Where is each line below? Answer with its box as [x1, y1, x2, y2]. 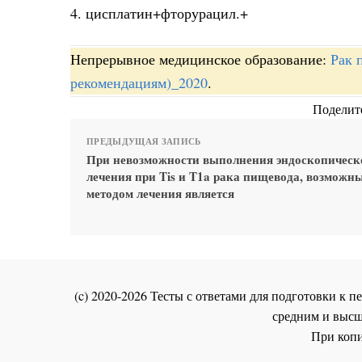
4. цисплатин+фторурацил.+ [70, 2, 248, 23]
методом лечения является [86, 184, 234, 203]
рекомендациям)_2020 [70, 73, 208, 93]
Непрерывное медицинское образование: [70, 49, 330, 69]
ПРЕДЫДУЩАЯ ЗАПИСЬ [86, 135, 201, 149]
